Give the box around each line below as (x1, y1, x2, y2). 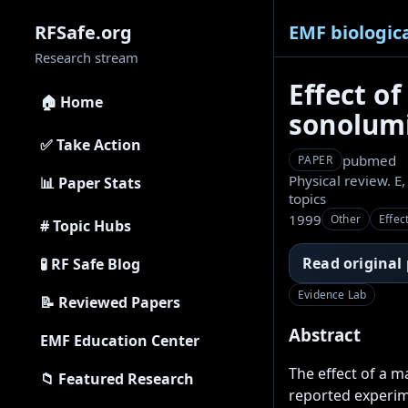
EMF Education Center (40, 331, 199, 351)
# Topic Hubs (40, 216, 131, 236)
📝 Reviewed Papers (40, 292, 180, 312)
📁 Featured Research (40, 369, 194, 389)
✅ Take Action (40, 135, 141, 155)
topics (289, 189, 326, 208)
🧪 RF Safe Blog (40, 254, 140, 274)
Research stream (35, 48, 138, 66)
